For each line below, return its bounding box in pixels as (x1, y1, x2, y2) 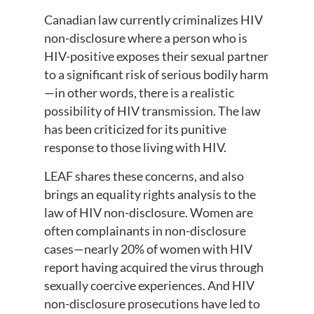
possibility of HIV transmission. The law (43, 103, 261, 119)
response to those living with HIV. (43, 139, 226, 156)
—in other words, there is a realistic (43, 85, 234, 101)
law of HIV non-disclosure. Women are (43, 204, 253, 220)
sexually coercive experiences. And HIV (43, 277, 254, 293)
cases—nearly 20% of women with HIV (43, 240, 252, 257)
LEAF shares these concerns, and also (43, 168, 244, 184)
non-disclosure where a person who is (43, 30, 247, 46)
